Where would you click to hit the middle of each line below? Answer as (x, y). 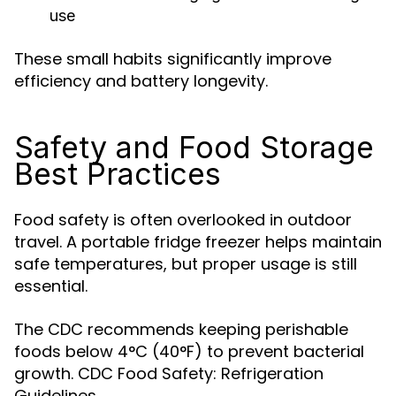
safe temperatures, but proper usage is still (186, 264)
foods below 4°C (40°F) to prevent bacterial (189, 351)
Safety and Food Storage (194, 147)
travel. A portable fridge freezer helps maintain (198, 242)
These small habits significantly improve (173, 59)
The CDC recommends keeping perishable (181, 329)
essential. (51, 286)
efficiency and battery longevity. (141, 81)
